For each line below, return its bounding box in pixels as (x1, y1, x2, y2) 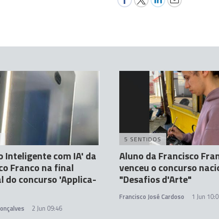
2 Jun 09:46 (32, 203, 62, 214)
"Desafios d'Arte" (119, 172, 192, 187)
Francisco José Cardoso (119, 192, 184, 202)
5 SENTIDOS (124, 134, 161, 144)
